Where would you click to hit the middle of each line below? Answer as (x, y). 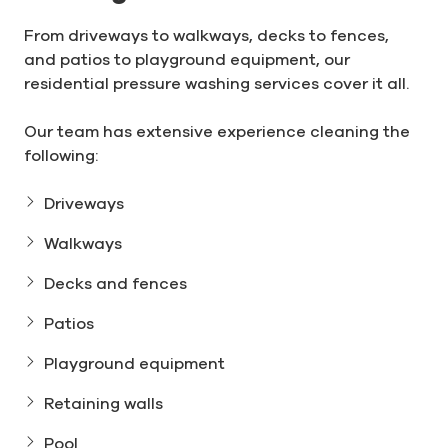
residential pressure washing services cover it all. (216, 82)
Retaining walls (103, 402)
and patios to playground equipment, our (187, 58)
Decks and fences (115, 282)
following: (61, 154)
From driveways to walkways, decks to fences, (206, 34)
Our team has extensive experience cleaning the (217, 130)
